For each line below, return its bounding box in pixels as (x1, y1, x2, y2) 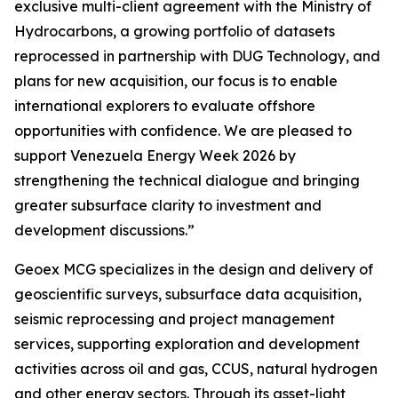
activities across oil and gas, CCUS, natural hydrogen (14, 360, 378, 378)
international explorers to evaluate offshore (14, 97, 315, 115)
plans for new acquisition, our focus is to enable (14, 72, 338, 90)
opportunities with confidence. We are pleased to (14, 122, 352, 139)
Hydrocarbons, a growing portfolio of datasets (14, 22, 335, 40)
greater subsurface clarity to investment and (14, 196, 322, 214)
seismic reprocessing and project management (14, 310, 335, 328)
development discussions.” (14, 221, 195, 239)
